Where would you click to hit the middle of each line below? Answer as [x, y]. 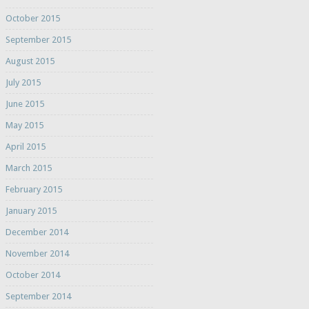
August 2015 [30, 61]
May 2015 [24, 126]
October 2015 [32, 19]
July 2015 [23, 83]
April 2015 [25, 147]
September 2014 [38, 297]
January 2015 [31, 211]
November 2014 [37, 254]
